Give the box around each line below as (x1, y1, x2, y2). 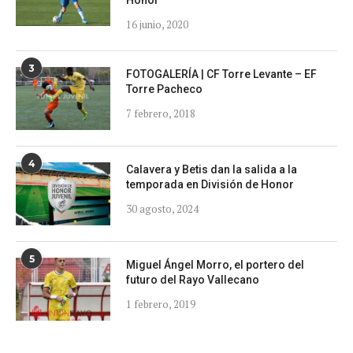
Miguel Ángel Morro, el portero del (126, 258, 304, 272)
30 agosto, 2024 (126, 202, 199, 217)
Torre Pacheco (126, 83, 203, 96)
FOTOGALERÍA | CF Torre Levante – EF (126, 68, 317, 81)
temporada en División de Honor (126, 178, 294, 191)
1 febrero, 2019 (126, 297, 195, 312)
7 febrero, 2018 (126, 106, 195, 121)
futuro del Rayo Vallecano (126, 273, 259, 287)
